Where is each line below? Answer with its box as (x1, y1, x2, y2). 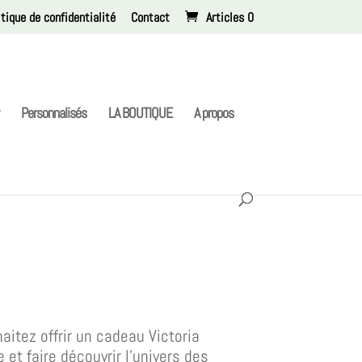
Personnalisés (21, 103, 87, 122)
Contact (130, 9, 170, 26)
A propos (194, 103, 234, 122)
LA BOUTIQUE (108, 103, 173, 122)
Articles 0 (205, 9, 254, 26)
